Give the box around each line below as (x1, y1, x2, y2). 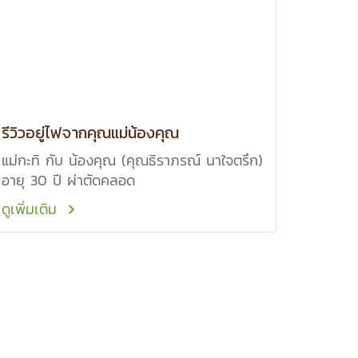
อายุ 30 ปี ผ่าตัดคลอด (2, 169, 135, 191)
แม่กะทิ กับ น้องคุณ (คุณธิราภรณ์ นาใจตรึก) (2, 149, 263, 171)
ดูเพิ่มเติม (2, 198, 62, 220)
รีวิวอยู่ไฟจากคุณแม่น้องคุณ (2, 121, 179, 145)
